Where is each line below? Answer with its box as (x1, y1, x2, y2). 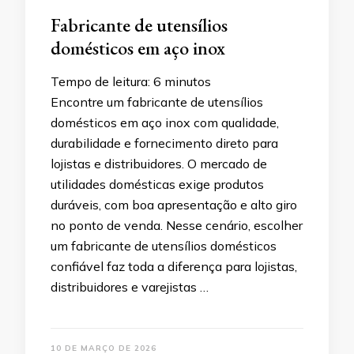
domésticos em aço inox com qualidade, (51, 115, 279, 131)
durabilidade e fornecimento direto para (51, 135, 278, 152)
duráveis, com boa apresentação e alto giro (51, 197, 297, 213)
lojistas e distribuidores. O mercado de (51, 156, 267, 172)
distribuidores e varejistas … (51, 279, 209, 296)
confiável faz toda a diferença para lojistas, (51, 258, 297, 275)
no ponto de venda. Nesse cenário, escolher (51, 217, 303, 234)
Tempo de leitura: (51, 73, 150, 90)
